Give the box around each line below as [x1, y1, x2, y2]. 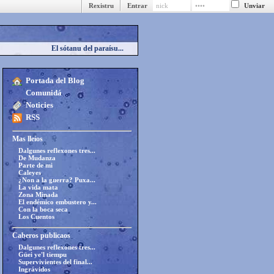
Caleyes [18, 169, 41, 176]
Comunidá [26, 88, 62, 97]
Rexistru [89, 2, 114, 9]
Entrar [127, 2, 153, 9]
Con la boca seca [18, 206, 68, 213]
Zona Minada [18, 191, 58, 198]
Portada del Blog [26, 76, 84, 85]
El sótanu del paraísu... [51, 44, 125, 53]
